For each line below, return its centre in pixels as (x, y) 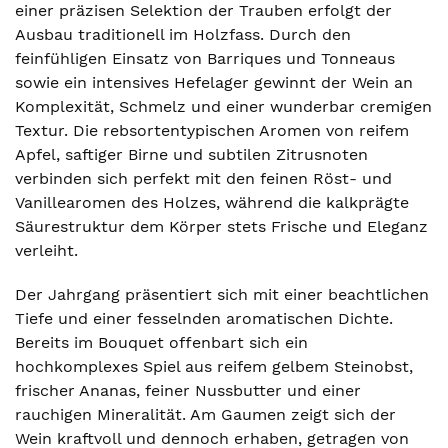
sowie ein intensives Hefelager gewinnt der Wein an (214, 82)
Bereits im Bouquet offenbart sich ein (161, 342)
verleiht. (46, 250)
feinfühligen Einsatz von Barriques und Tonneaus (205, 58)
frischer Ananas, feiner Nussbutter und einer (188, 390)
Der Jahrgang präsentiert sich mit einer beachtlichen (222, 294)
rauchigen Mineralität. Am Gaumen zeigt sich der (205, 414)
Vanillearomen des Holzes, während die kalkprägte (212, 202)
